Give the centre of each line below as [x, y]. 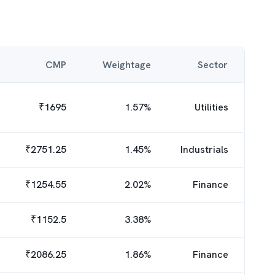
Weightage [127, 65]
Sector [213, 65]
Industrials [204, 149]
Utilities [211, 107]
